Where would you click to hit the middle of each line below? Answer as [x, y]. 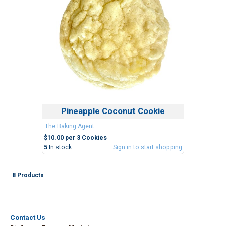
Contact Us [28, 218]
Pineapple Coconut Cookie [113, 111]
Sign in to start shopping [148, 148]
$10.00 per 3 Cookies [75, 138]
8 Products [28, 175]
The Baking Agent [70, 126]
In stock [60, 148]
